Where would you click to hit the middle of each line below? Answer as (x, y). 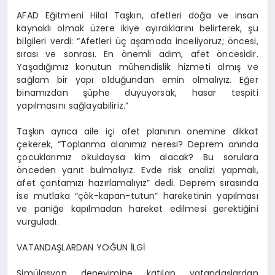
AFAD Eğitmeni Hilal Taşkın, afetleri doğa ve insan (137, 15)
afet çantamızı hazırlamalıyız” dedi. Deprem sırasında (137, 183)
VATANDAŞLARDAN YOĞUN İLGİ (81, 247)
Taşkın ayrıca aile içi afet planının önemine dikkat (137, 131)
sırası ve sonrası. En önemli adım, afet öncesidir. (137, 54)
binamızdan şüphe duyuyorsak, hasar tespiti (137, 92)
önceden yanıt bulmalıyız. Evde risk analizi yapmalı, (137, 170)
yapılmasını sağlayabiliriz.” (73, 105)
